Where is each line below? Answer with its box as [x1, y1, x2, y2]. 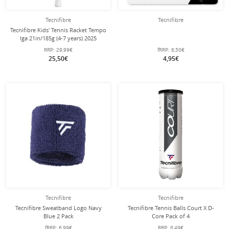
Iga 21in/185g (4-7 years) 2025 [20, 34, 97, 42]
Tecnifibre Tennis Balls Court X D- [127, 204, 214, 212]
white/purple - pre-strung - [23, 42, 94, 50]
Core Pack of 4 [152, 212, 190, 220]
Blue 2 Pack [43, 212, 74, 220]
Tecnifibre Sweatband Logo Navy [15, 204, 102, 212]
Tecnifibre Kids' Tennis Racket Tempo [10, 26, 106, 34]
